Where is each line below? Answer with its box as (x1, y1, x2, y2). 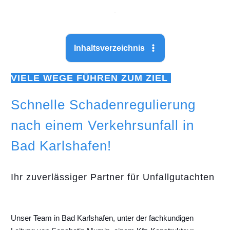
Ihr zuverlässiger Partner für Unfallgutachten (11, 172, 215, 183)
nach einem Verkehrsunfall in (11, 118, 194, 133)
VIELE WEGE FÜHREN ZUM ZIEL (11, 73, 171, 84)
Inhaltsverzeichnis (73, 44, 145, 53)
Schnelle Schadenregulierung (11, 97, 196, 113)
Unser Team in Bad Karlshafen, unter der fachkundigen (11, 214, 194, 223)
